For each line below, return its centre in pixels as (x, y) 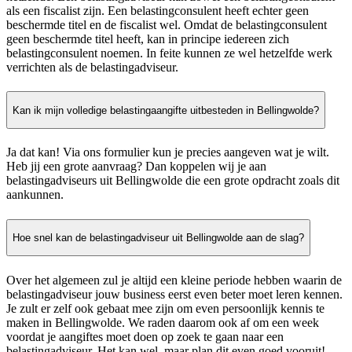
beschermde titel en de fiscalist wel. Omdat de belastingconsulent (167, 25)
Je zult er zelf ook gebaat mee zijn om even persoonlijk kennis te (165, 308)
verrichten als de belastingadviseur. (92, 68)
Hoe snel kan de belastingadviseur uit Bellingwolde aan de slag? (158, 237)
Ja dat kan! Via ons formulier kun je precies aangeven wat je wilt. (168, 152)
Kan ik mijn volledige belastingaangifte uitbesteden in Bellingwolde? (166, 110)
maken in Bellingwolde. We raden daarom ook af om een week (163, 322)
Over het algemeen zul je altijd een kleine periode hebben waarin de (174, 280)
